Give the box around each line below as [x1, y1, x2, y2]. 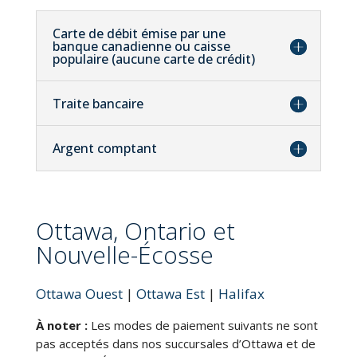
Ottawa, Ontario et [35, 214, 235, 247]
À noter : [35, 316, 88, 333]
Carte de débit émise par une [52, 24, 226, 42]
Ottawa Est [135, 284, 205, 303]
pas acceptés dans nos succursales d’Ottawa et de [35, 335, 316, 351]
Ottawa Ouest [35, 284, 123, 303]
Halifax [218, 284, 265, 303]
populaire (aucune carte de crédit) [52, 49, 255, 68]
